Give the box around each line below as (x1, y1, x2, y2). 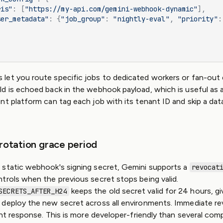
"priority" (177, 14, 218, 23)
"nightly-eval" (113, 14, 170, 23)
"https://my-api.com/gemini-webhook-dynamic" (24, 4, 198, 13)
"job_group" (61, 14, 106, 23)
